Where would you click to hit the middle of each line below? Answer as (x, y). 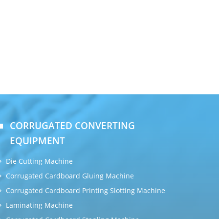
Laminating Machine (39, 205)
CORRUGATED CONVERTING (72, 125)
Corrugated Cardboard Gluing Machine (70, 176)
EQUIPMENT (37, 141)
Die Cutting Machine (39, 161)
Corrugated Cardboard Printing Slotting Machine (86, 190)
